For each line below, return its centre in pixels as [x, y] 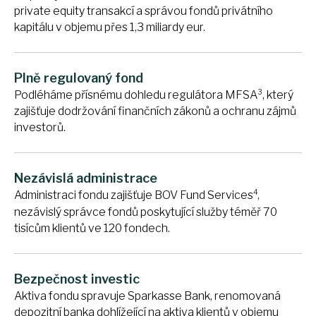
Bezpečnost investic [77, 279]
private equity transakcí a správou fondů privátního [144, 11]
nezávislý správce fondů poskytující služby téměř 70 [146, 212]
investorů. [40, 128]
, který [278, 95]
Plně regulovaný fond [79, 78]
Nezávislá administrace [86, 178]
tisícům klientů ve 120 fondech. [92, 228]
